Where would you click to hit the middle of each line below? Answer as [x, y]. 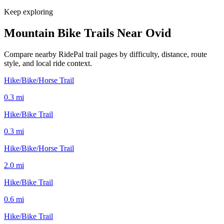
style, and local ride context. [48, 63]
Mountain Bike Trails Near [75, 33]
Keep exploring [28, 11]
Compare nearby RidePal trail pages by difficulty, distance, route [105, 54]
